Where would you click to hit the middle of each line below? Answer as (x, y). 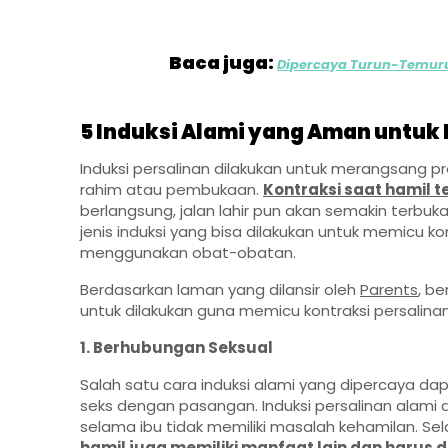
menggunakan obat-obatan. (188, 253)
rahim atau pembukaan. (171, 190)
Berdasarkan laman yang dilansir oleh (220, 290)
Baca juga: (223, 63)
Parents (389, 290)
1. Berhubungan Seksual (176, 348)
